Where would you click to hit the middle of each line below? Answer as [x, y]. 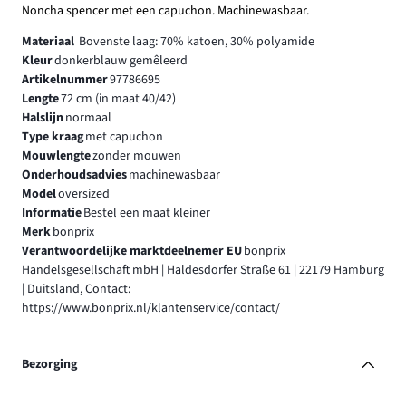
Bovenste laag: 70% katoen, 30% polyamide [196, 42]
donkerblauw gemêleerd [121, 61]
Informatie [52, 213]
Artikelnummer [65, 80]
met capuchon [124, 137]
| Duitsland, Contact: [76, 290]
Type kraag [53, 137]
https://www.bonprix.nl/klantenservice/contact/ [151, 309]
